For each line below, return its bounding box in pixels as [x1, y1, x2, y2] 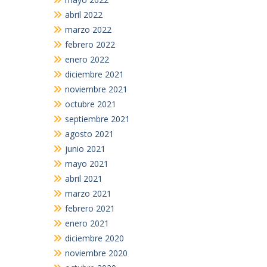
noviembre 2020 [64, 247, 128, 259]
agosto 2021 [64, 128, 114, 139]
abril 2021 [64, 173, 103, 184]
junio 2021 [64, 143, 105, 154]
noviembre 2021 [64, 83, 128, 95]
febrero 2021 [64, 203, 115, 214]
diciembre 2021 [64, 69, 124, 80]
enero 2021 [64, 218, 109, 229]
